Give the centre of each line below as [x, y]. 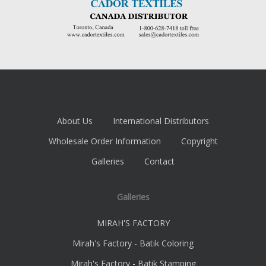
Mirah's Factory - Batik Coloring [133, 243]
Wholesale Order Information [104, 141]
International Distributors [161, 121]
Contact [159, 161]
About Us [75, 121]
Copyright [199, 141]
